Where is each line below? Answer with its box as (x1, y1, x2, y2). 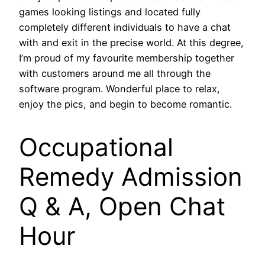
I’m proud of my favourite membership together (19, 52, 234, 64)
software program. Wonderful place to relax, (19, 83, 220, 95)
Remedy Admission (19, 161, 243, 192)
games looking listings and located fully (19, 6, 201, 18)
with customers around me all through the (19, 67, 211, 80)
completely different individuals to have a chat (19, 21, 231, 34)
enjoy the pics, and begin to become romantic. (19, 98, 232, 111)
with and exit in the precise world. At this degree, (19, 37, 244, 49)
